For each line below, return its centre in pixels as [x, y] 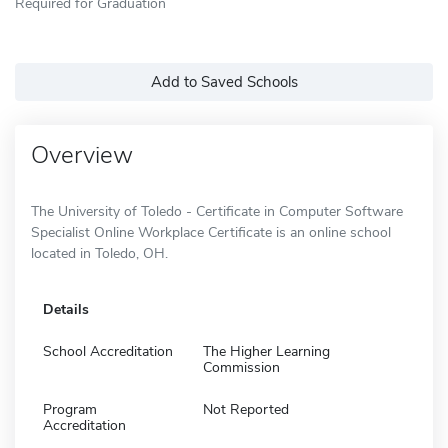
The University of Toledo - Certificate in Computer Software [217, 211]
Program [70, 409]
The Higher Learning [266, 351]
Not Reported [246, 409]
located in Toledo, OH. [99, 253]
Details [66, 309]
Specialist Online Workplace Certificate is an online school [211, 232]
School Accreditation [108, 351]
